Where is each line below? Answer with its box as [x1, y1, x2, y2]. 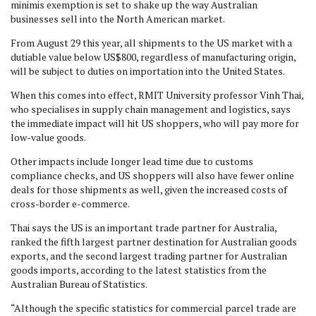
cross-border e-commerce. [11, 197, 131, 210]
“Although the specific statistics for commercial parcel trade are [11, 301, 296, 315]
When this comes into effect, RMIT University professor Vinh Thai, [11, 88, 303, 102]
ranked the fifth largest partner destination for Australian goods [11, 235, 297, 248]
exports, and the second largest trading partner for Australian [11, 249, 287, 262]
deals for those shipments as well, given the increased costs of [11, 183, 287, 196]
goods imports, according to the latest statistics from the [11, 263, 267, 276]
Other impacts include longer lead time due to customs [11, 154, 253, 168]
